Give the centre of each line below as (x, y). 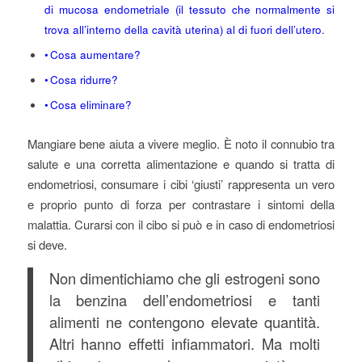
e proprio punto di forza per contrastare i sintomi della (181, 204)
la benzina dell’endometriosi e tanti (184, 300)
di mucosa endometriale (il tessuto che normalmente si (189, 10)
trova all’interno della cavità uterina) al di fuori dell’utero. (184, 30)
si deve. (47, 245)
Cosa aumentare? (96, 55)
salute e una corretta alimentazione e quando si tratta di (181, 164)
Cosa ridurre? (84, 80)
